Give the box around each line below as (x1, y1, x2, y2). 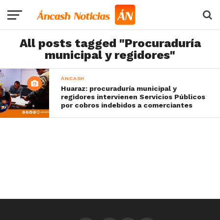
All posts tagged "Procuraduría (19, 36, 201, 50)
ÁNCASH (61, 75, 85, 82)
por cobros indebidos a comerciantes (61, 101, 193, 109)
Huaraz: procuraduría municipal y (61, 84, 177, 92)
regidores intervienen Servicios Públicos (61, 93, 206, 101)
